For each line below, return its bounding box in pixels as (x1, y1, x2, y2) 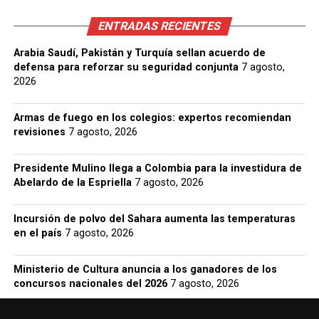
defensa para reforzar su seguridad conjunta (13, 61, 239, 73)
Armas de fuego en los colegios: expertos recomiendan (13, 112, 291, 124)
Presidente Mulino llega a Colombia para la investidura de (13, 162, 302, 174)
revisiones (13, 126, 66, 138)
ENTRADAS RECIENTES (96, 19, 223, 33)
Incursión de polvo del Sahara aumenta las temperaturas (13, 213, 296, 225)
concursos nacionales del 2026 (13, 278, 167, 290)
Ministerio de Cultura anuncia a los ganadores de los (13, 263, 277, 276)
